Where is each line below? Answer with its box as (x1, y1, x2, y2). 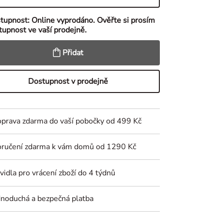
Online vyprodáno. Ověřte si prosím (31, 15, 155, 26)
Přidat (62, 47, 84, 58)
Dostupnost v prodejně (28, 76, 108, 87)
